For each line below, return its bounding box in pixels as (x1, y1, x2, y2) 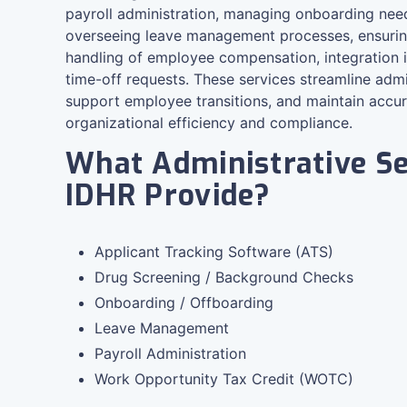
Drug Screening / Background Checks (94, 268, 353, 286)
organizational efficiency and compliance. (65, 114, 352, 132)
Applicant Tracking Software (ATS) (94, 243, 333, 261)
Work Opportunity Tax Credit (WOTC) (94, 370, 353, 388)
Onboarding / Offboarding (94, 293, 273, 312)
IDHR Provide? (65, 176, 272, 214)
